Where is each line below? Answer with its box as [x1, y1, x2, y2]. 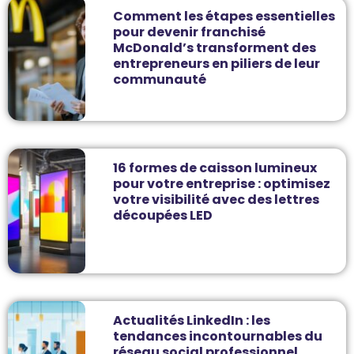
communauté [113, 70, 207, 88]
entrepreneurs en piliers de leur [113, 54, 321, 73]
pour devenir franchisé [113, 22, 266, 41]
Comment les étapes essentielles [113, 6, 336, 25]
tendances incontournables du [113, 326, 323, 345]
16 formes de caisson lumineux [113, 159, 318, 178]
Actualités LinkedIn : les [113, 311, 271, 330]
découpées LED [113, 206, 213, 225]
